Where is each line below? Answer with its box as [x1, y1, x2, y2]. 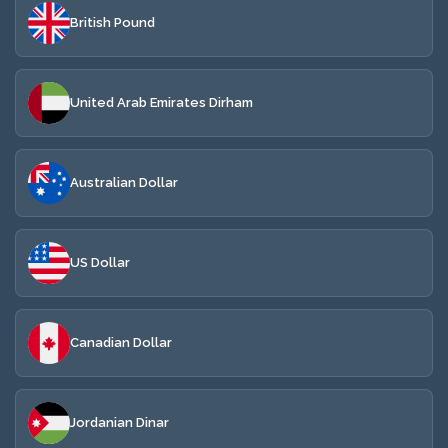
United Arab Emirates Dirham [70, 95, 253, 110]
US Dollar [70, 255, 130, 270]
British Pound [70, 15, 155, 30]
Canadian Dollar [70, 335, 172, 350]
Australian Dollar [70, 175, 178, 190]
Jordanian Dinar [70, 415, 169, 430]
